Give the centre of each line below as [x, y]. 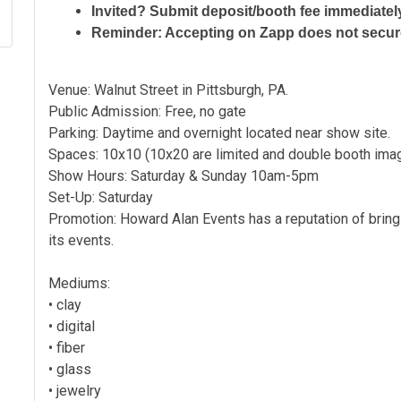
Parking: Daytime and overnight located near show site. [219, 133]
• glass [70, 369]
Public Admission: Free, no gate [147, 111]
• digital [72, 326]
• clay [65, 305]
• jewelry [75, 391]
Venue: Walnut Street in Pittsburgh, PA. [168, 90]
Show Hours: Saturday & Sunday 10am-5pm [183, 176]
